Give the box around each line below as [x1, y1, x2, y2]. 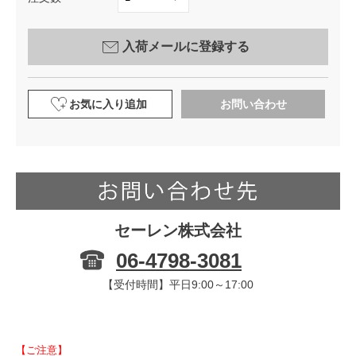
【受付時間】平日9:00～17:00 [103, 277, 253, 291]
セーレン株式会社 [114, 221, 242, 239]
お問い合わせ [219, 97, 287, 110]
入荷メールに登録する [122, 39, 250, 53]
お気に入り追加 [68, 97, 147, 110]
